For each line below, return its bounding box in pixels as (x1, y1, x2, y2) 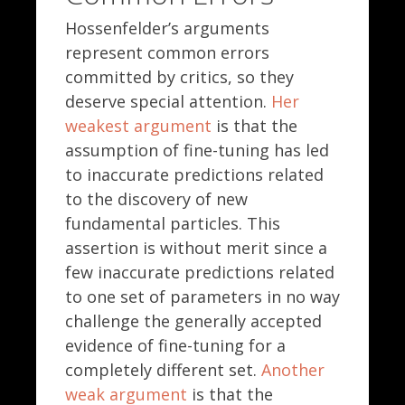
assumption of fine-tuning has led (65, 139, 329, 162)
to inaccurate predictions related (65, 164, 324, 186)
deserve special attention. (65, 90, 271, 113)
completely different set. (65, 359, 261, 381)
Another (261, 359, 325, 381)
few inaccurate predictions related (65, 261, 334, 284)
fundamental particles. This (65, 212, 280, 235)
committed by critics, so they (65, 66, 294, 89)
